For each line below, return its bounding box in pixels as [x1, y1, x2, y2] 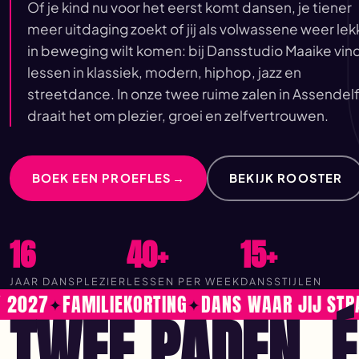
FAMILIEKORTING [28, 290, 154, 320]
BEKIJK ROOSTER [229, 170, 343, 185]
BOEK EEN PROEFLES [31, 170, 172, 185]
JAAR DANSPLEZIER [10, 275, 127, 288]
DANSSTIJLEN [240, 275, 322, 288]
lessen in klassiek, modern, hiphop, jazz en [27, 63, 301, 81]
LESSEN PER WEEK [126, 275, 240, 288]
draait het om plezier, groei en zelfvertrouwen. [27, 106, 329, 124]
